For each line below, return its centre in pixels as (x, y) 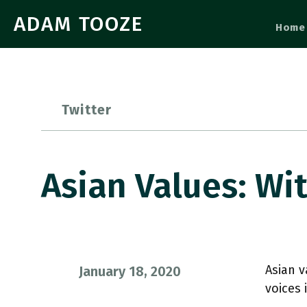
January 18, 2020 (130, 271)
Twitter (87, 110)
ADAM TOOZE (78, 24)
